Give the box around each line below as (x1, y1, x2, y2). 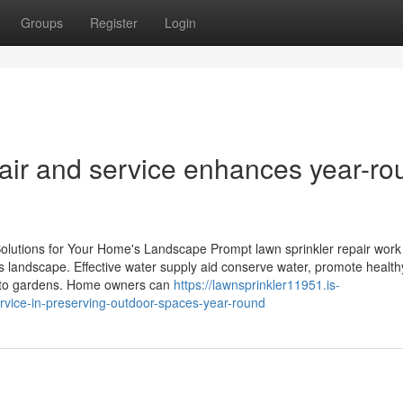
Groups (21, 13, 63, 31)
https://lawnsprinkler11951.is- (174, 275, 340, 293)
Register (90, 13, 138, 31)
